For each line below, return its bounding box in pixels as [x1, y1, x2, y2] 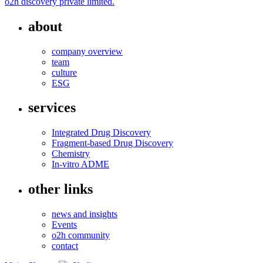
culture [52, 67, 77, 77]
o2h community [52, 230, 110, 241]
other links [28, 181, 93, 197]
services [28, 100, 76, 116]
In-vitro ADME [52, 159, 109, 170]
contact [52, 241, 78, 251]
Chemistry [52, 149, 90, 159]
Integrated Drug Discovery [52, 127, 151, 138]
